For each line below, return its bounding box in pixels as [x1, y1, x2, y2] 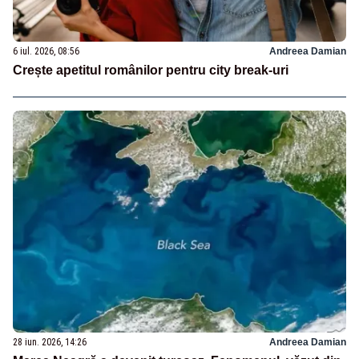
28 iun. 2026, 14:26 [13, 336, 87, 348]
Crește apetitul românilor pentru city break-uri [13, 63, 288, 77]
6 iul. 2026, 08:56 [13, 45, 79, 57]
